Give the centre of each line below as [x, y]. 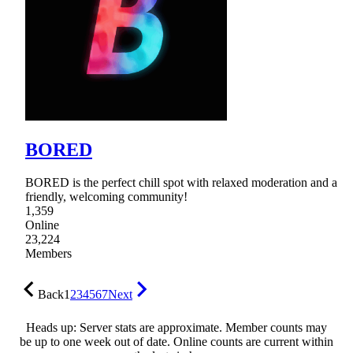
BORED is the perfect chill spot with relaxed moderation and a [181, 183]
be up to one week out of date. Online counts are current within [176, 342]
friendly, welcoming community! [106, 197]
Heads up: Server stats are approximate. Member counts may [176, 328]
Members [48, 254]
